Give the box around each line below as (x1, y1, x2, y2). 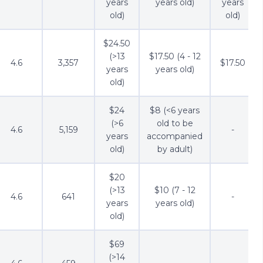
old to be (156, 117, 193, 129)
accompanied (147, 130, 203, 141)
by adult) (157, 143, 193, 154)
